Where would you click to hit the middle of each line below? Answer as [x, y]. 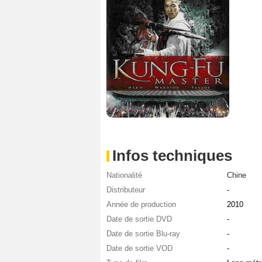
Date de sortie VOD [139, 248]
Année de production [141, 204]
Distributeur [126, 189]
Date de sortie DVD [139, 219]
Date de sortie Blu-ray [143, 233]
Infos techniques [172, 155]
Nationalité [124, 175]
